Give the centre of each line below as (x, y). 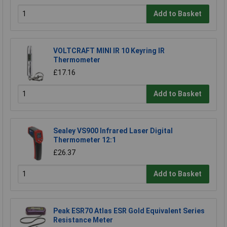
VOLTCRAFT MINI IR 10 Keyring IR (109, 50)
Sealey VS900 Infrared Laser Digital (113, 130)
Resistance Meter (83, 220)
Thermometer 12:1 (85, 140)
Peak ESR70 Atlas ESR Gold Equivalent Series (129, 211)
